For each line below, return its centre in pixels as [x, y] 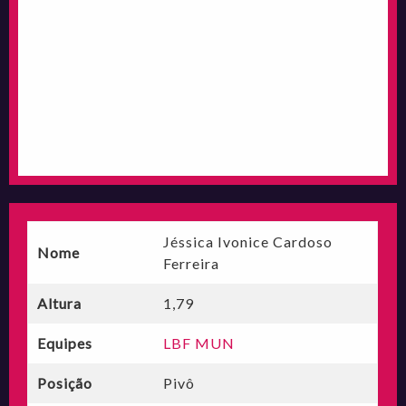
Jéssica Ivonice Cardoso [248, 241]
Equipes [65, 343]
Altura [60, 303]
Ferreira [192, 263]
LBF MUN [199, 343]
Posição [65, 382]
